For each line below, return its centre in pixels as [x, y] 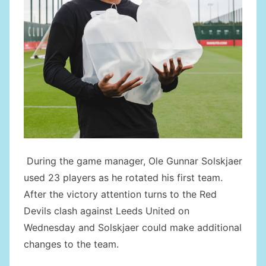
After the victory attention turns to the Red [120, 194]
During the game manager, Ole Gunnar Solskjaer [133, 161]
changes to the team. [71, 244]
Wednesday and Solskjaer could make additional [133, 228]
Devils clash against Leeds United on [107, 211]
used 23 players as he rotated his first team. [123, 178]
